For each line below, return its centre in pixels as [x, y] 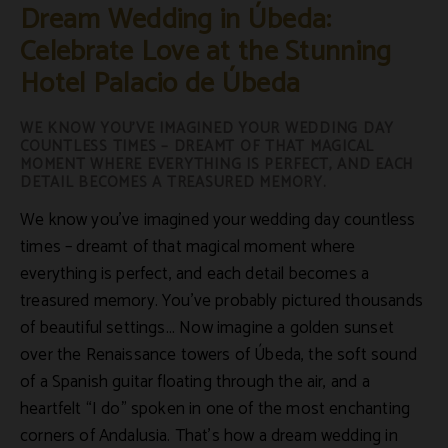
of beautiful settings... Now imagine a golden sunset [207, 328]
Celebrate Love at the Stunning [206, 52]
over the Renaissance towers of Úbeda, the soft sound [218, 355]
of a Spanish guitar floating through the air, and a [195, 382]
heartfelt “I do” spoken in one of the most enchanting [215, 409]
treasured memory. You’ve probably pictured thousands [221, 301]
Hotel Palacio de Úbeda [160, 84]
